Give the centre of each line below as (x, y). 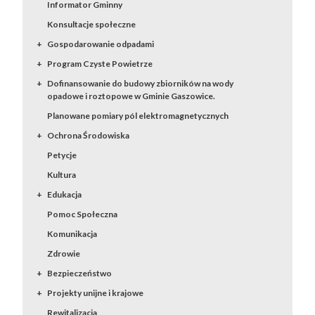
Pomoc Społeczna (83, 214)
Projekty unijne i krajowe (96, 293)
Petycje (62, 155)
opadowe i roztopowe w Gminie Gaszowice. (131, 96)
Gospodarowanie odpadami (101, 44)
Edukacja (65, 194)
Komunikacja (72, 234)
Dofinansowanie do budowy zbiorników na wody (141, 83)
